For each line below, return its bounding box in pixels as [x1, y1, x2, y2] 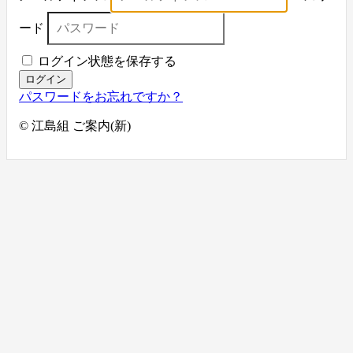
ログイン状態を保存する [35, 54, 176, 69]
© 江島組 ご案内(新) [19, 119, 131, 133]
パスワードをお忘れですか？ [19, 90, 183, 104]
